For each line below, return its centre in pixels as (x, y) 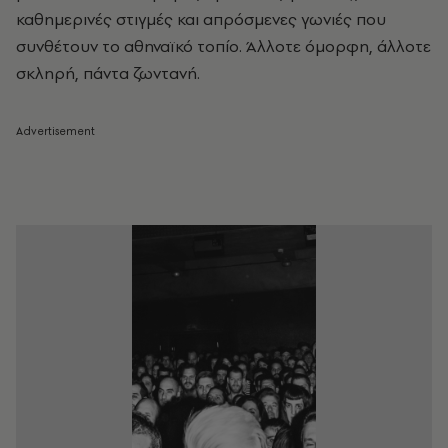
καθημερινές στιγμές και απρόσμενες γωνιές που (201, 18)
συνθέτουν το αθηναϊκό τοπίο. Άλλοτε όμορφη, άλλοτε (223, 45)
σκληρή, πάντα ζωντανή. (108, 72)
